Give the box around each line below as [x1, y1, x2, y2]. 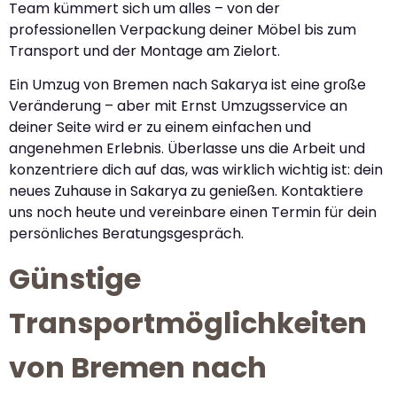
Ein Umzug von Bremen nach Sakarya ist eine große [9, 74, 366, 95]
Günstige [9, 259, 141, 300]
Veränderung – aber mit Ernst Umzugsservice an [9, 95, 347, 116]
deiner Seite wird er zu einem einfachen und [9, 116, 311, 137]
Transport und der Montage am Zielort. [9, 40, 280, 61]
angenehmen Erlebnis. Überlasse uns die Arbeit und [9, 137, 365, 159]
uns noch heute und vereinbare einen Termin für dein [9, 201, 377, 222]
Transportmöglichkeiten [9, 303, 367, 344]
